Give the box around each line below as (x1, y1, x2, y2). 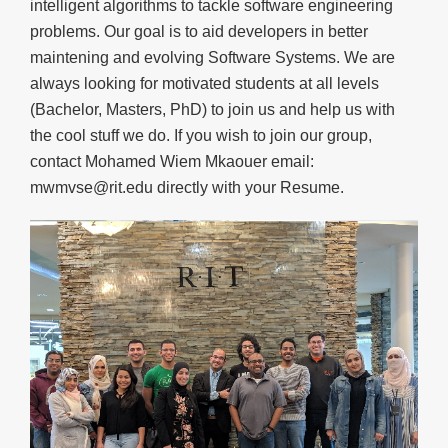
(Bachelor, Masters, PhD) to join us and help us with (30, 100, 395, 118)
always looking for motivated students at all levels (30, 74, 379, 92)
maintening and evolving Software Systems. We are (30, 48, 395, 66)
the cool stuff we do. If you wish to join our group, (30, 126, 372, 144)
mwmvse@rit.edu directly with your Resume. (30, 178, 344, 196)
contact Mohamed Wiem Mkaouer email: (30, 152, 314, 170)
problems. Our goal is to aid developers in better (30, 22, 368, 40)
